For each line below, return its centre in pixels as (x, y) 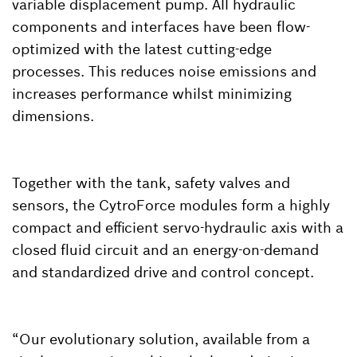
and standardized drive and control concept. (163, 272)
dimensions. (53, 116)
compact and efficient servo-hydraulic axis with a (178, 227)
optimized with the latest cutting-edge (142, 49)
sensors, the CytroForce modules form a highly (171, 205)
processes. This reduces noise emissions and (164, 71)
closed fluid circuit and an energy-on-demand (165, 249)
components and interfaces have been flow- (161, 26)
